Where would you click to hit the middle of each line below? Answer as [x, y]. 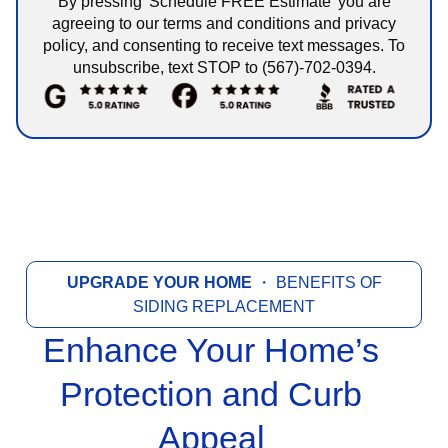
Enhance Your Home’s [211, 350]
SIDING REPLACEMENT [224, 307]
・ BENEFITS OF [316, 283]
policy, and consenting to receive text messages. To [224, 46]
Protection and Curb [211, 394]
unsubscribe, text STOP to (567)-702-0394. [224, 68]
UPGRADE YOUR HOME [159, 283]
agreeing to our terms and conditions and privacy [224, 24]
